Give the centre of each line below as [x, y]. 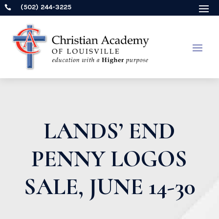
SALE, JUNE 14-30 [109, 186]
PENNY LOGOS [109, 159]
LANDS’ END [109, 131]
